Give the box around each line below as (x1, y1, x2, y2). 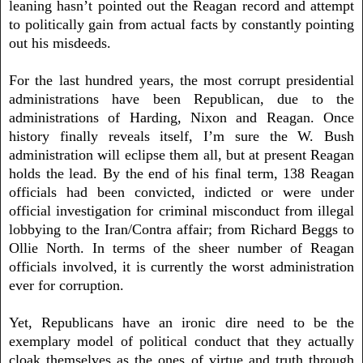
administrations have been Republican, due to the (9, 90, 354, 107)
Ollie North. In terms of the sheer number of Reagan (9, 239, 354, 256)
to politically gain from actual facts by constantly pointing (9, 15, 354, 32)
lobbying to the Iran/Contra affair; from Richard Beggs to (9, 220, 354, 237)
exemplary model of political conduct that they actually (9, 332, 354, 349)
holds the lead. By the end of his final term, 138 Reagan (9, 164, 354, 181)
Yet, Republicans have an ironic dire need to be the (9, 314, 354, 331)
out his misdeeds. (9, 34, 111, 51)
